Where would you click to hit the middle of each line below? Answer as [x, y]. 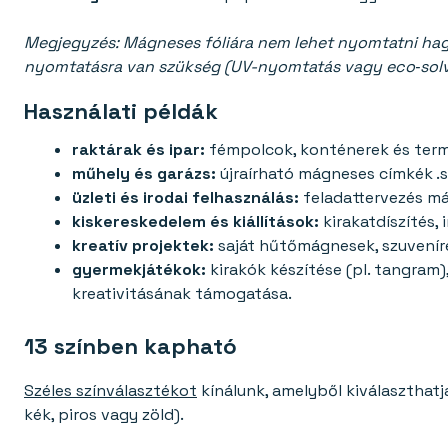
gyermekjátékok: [139, 270]
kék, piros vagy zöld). [104, 415]
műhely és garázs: [144, 174]
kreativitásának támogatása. [182, 294]
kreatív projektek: [143, 246]
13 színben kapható [130, 346]
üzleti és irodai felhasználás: [185, 198]
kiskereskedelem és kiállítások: [195, 222]
